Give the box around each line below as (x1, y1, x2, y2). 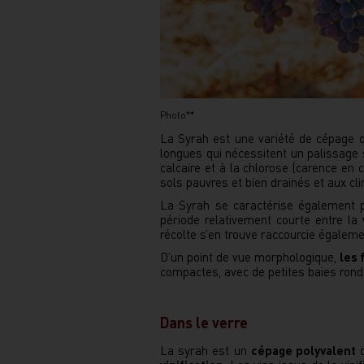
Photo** (160, 109, 194, 121)
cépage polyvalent (250, 342, 357, 358)
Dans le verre (160, 313, 248, 331)
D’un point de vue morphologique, (160, 249, 340, 265)
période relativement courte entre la (160, 211, 362, 227)
